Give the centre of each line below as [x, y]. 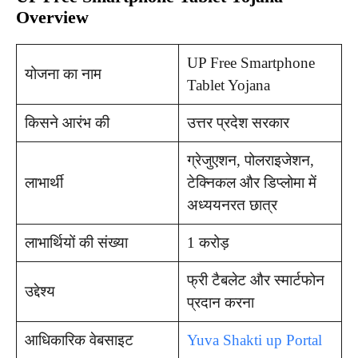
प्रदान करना [220, 302]
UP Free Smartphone [251, 62]
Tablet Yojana [228, 85]
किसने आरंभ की [67, 122]
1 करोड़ [208, 242]
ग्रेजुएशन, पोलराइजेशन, [250, 160]
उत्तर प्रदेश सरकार [238, 122]
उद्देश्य [40, 291]
